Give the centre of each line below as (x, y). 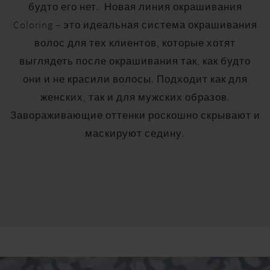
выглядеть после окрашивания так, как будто (135, 61)
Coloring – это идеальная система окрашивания (135, 25)
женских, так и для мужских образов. (135, 97)
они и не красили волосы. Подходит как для (135, 79)
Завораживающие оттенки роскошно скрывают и (135, 115)
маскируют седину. (135, 133)
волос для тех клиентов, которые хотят (135, 43)
